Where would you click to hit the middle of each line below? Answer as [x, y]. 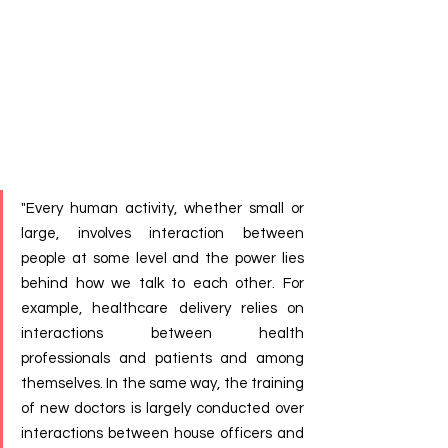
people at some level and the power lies [162, 258]
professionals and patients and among [162, 358]
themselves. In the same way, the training [162, 383]
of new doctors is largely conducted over [162, 408]
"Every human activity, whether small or [162, 208]
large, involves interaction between [162, 233]
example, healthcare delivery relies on [162, 308]
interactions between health [162, 333]
